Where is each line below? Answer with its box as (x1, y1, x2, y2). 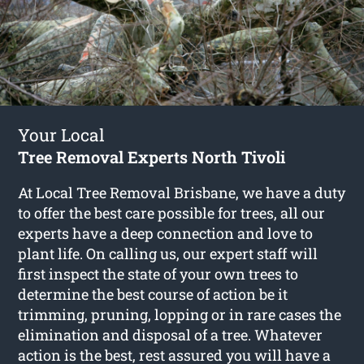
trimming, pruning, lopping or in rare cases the (18, 304, 342, 324)
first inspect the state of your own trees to (18, 263, 299, 284)
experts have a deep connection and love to (18, 223, 314, 243)
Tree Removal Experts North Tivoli (18, 145, 286, 167)
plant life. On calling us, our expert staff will (18, 243, 318, 263)
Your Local (18, 123, 106, 146)
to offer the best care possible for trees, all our (18, 202, 326, 223)
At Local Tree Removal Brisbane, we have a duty (18, 182, 346, 202)
